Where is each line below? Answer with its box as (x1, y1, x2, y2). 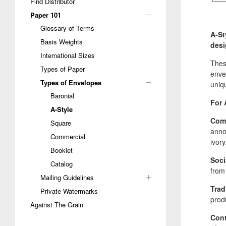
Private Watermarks (40, 186, 98, 196)
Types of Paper (40, 64, 85, 74)
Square (50, 118, 71, 128)
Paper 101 (30, 10, 61, 20)
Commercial (50, 132, 85, 141)
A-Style (50, 104, 73, 114)
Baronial (50, 91, 74, 100)
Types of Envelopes (40, 78, 101, 87)
